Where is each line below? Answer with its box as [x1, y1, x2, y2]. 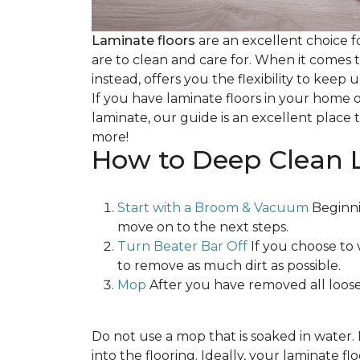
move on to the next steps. [117, 219, 288, 235]
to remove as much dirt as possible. [117, 258, 341, 273]
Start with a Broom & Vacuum [117, 200, 312, 215]
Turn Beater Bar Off [117, 239, 247, 254]
